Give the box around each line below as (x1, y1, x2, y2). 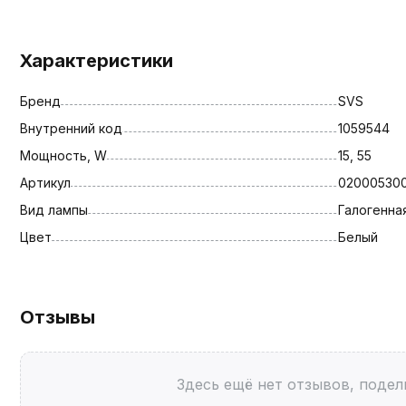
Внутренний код (20, 120, 122, 136)
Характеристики (20, 49, 173, 72)
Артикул (20, 174, 71, 190)
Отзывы (20, 305, 95, 328)
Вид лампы (20, 201, 88, 217)
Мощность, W (20, 147, 107, 163)
